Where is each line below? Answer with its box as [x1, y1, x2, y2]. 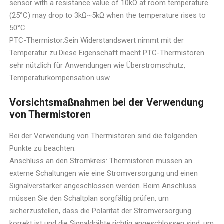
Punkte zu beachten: [9, 144, 76, 153]
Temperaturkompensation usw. [9, 73, 111, 83]
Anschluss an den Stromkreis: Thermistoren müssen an [9, 156, 193, 166]
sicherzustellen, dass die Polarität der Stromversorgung [9, 206, 192, 216]
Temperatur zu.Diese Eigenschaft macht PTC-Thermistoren [9, 48, 205, 58]
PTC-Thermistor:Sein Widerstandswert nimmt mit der [9, 36, 184, 45]
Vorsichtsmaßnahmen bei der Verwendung [9, 96, 204, 109]
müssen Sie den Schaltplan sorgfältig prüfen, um [9, 194, 169, 203]
